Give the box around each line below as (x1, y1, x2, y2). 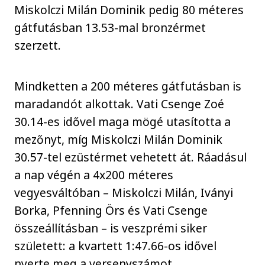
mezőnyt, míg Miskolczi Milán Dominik (14, 131, 223, 147)
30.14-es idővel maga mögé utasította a (14, 113, 231, 130)
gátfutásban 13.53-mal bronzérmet (14, 20, 206, 36)
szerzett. (14, 37, 62, 54)
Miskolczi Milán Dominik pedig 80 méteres (14, 2, 244, 18)
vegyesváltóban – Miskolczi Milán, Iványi (14, 184, 234, 201)
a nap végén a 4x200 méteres (14, 166, 174, 183)
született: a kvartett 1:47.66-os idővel (14, 237, 217, 254)
